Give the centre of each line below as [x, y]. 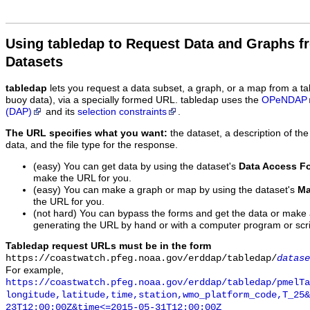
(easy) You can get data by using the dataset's [136, 166]
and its [60, 112]
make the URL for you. [82, 178]
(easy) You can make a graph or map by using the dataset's [165, 190]
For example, [35, 271]
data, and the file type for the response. [92, 145]
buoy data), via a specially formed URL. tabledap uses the [134, 100]
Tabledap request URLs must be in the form [108, 246]
